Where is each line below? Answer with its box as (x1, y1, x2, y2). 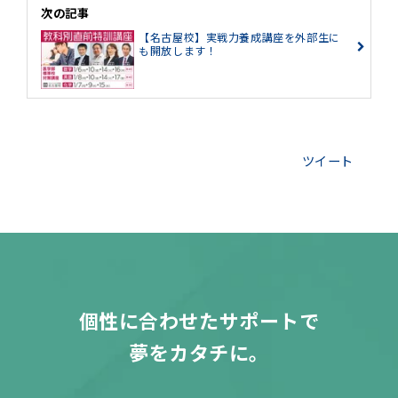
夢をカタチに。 (128, 338, 270, 366)
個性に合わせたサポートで (78, 306, 320, 334)
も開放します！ (139, 43, 218, 59)
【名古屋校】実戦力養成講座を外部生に (139, 29, 340, 45)
